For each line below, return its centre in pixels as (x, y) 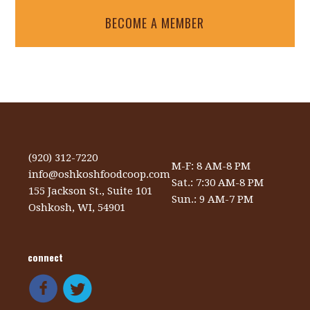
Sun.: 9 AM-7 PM (213, 199)
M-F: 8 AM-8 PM (211, 166)
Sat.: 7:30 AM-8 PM (218, 183)
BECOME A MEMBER (155, 23)
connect (46, 257)
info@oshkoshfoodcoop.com (100, 174)
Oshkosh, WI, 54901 (77, 208)
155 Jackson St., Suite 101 (91, 191)
